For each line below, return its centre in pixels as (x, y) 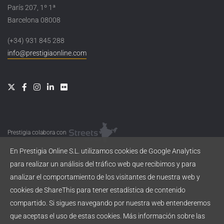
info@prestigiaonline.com (47, 53)
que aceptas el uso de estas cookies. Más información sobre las (107, 216)
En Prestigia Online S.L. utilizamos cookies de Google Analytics (105, 151)
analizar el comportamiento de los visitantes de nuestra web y (105, 177)
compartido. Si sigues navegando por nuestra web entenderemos (110, 203)
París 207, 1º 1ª (31, 7)
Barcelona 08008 (34, 20)
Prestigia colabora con (38, 132)
